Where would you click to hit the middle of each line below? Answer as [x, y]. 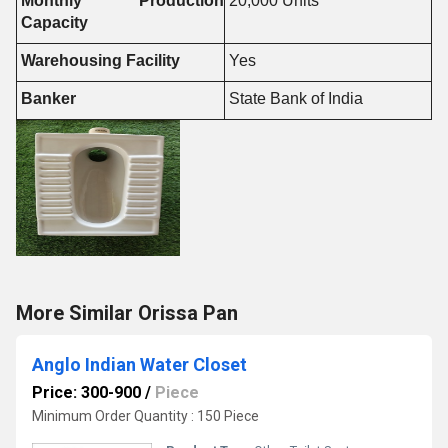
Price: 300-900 [86, 392]
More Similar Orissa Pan [127, 313]
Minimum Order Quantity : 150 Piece [145, 416]
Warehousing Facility [100, 60]
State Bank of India [295, 98]
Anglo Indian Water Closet [139, 364]
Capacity [54, 22]
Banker [48, 98]
